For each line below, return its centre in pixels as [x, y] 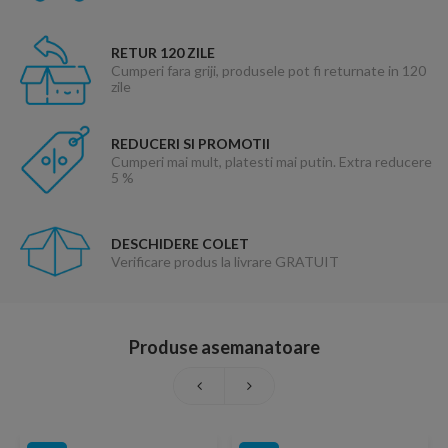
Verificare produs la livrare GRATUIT [224, 261]
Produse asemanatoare [224, 347]
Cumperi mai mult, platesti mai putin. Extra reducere [271, 161]
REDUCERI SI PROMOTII [190, 143]
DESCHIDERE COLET [179, 243]
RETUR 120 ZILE [162, 53]
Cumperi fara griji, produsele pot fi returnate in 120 [268, 71]
